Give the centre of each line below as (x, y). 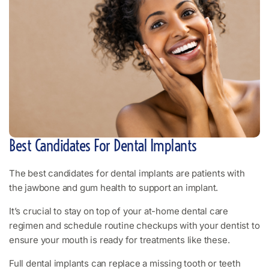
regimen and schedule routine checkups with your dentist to (134, 226)
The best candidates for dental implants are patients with (127, 174)
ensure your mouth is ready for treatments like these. (119, 240)
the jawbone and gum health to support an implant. (114, 188)
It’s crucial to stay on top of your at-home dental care (119, 211)
